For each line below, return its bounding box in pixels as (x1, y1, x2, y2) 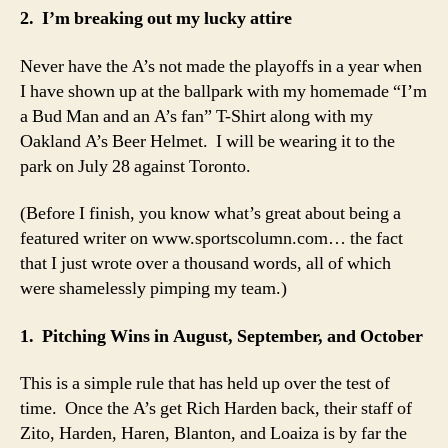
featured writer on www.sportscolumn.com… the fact (20, 227, 403, 250)
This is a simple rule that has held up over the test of (20, 372, 390, 395)
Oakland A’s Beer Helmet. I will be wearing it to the (20, 129, 395, 153)
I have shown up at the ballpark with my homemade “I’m (20, 79, 427, 103)
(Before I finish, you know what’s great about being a (20, 202, 401, 225)
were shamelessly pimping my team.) (20, 277, 287, 300)
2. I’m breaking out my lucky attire (20, 7, 292, 30)
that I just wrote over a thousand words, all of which (20, 252, 391, 275)
